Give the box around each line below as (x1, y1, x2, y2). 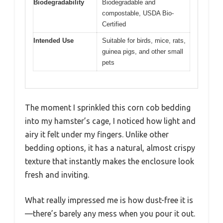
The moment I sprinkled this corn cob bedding (25, 103, 191, 112)
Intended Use (33, 36, 74, 44)
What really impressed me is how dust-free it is (25, 196, 193, 205)
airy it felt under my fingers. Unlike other (25, 130, 169, 139)
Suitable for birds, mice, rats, (102, 36, 186, 44)
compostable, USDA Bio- (102, 9, 174, 17)
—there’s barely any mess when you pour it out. (25, 209, 195, 219)
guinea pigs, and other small (102, 47, 183, 55)
